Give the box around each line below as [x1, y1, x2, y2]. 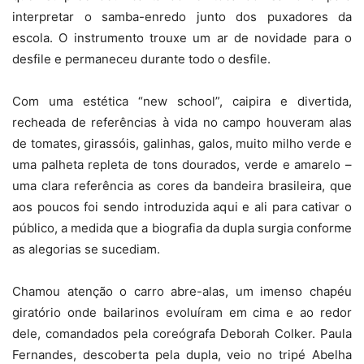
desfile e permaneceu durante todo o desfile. [12, 51, 271, 67]
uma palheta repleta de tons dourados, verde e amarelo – [12, 157, 352, 172]
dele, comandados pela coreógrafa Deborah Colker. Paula [12, 326, 352, 341]
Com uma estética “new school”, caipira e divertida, [12, 93, 352, 109]
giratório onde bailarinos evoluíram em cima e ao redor [12, 305, 352, 320]
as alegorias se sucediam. [12, 241, 160, 257]
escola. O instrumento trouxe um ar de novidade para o [12, 30, 352, 45]
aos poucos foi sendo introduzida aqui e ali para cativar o [12, 199, 352, 214]
